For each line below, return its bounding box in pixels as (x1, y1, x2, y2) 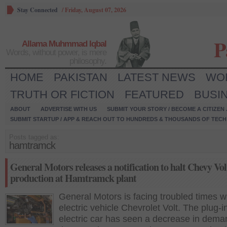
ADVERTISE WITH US (41, 106, 97, 112)
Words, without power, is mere (6, 48, 106, 57)
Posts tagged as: (9, 133, 59, 141)
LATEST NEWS (118, 71, 196, 84)
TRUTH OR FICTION (10, 88, 115, 101)
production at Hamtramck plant (10, 171, 136, 185)
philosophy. (69, 56, 106, 66)
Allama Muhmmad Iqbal (22, 39, 106, 49)
